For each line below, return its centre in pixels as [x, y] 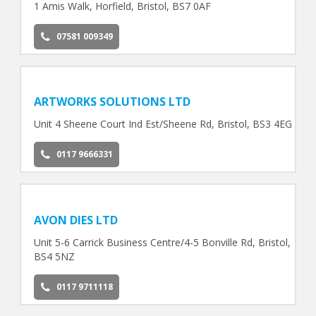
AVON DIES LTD [75, 220]
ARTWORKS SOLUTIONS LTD [112, 102]
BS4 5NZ [54, 257]
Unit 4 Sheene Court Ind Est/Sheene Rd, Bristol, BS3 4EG [163, 124]
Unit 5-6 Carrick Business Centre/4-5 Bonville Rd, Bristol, [162, 243]
